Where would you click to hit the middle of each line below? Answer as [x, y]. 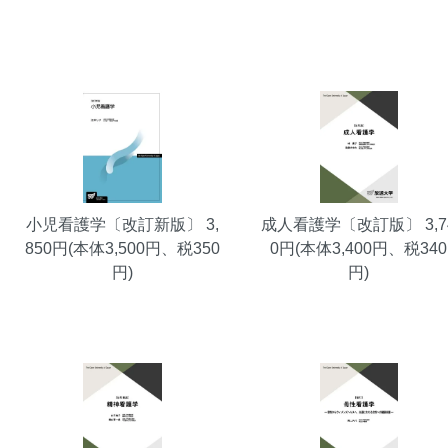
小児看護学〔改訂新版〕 [113, 225]
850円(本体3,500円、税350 [122, 249]
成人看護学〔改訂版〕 [341, 225]
